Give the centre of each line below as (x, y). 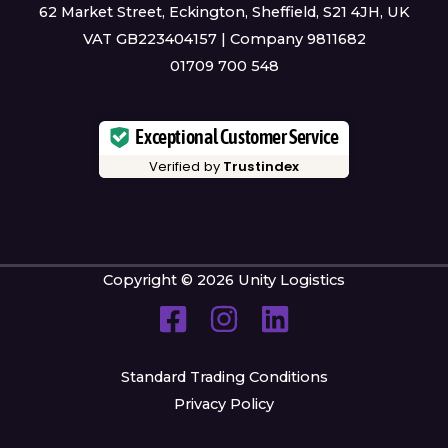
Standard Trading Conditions (224, 376)
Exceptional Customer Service (237, 137)
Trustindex (261, 166)
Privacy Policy (224, 403)
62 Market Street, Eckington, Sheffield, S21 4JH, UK (224, 12)
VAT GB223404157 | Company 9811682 (224, 39)
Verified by (186, 166)
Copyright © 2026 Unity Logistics (224, 279)
